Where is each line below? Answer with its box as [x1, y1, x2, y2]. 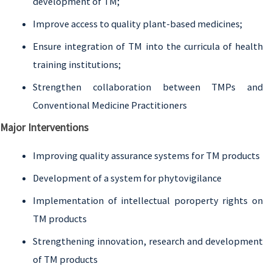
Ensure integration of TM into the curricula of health [33, 40, 263, 53]
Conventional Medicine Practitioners [33, 99, 187, 112]
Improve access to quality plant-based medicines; [33, 18, 242, 30]
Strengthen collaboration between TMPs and [33, 81, 263, 93]
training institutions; [33, 58, 121, 71]
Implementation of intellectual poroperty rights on [33, 194, 263, 207]
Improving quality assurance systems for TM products [33, 149, 260, 162]
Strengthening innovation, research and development [33, 235, 263, 248]
